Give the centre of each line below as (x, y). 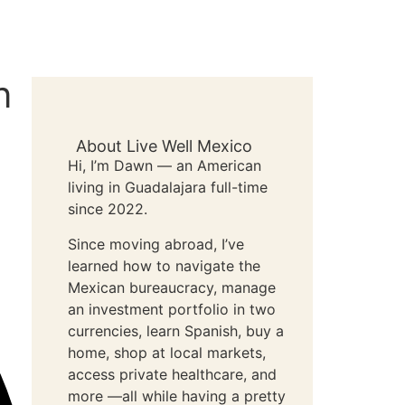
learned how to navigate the (165, 265)
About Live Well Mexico (164, 146)
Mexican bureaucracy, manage (172, 287)
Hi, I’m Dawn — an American (165, 166)
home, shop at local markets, (167, 352)
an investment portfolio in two (172, 309)
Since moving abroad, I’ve (156, 244)
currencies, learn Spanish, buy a (176, 330)
